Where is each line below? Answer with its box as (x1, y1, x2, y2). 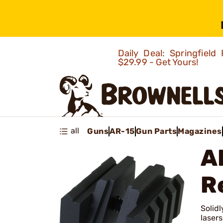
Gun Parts (135, 126, 177, 136)
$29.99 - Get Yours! (117, 57, 201, 68)
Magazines (178, 126, 222, 136)
